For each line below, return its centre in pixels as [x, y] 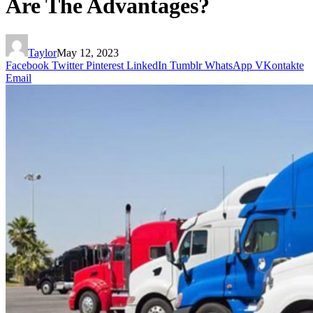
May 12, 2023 [88, 52]
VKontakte [279, 65]
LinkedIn [147, 65]
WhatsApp [228, 65]
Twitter [67, 65]
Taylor [42, 52]
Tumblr [186, 65]
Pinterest [105, 65]
